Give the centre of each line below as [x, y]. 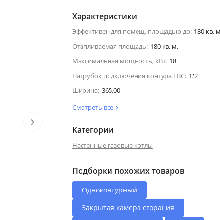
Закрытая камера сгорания [128, 207]
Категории [93, 129]
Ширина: [85, 90]
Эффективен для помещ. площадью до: [132, 31]
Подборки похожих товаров [128, 171]
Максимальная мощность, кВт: [119, 61]
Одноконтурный [109, 190]
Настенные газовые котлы [112, 145]
